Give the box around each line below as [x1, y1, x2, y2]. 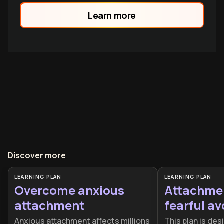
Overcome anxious [14, 182, 124, 198]
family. [52, 2, 72, 12]
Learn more [88, 9, 136, 21]
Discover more [8, 150, 66, 161]
